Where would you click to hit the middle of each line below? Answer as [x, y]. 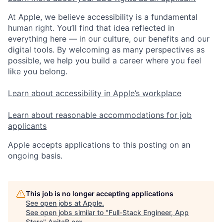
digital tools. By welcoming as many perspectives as [106, 49]
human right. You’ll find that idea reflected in [91, 28]
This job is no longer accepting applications [100, 193]
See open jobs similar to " [67, 212]
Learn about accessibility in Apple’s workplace [95, 93]
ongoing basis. [35, 155]
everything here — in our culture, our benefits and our [109, 38]
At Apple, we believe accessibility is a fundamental [103, 17]
